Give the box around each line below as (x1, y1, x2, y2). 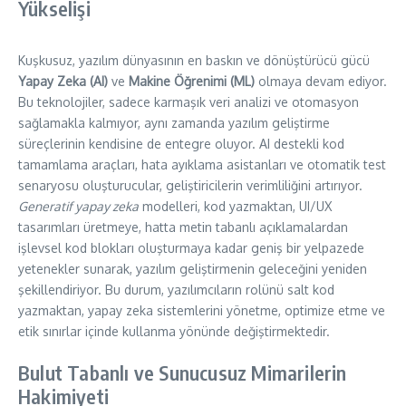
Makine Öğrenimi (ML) (129, 73, 255, 90)
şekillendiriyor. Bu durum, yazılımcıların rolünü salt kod (18, 282, 334, 298)
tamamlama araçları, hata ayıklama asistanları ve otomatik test (18, 157, 386, 173)
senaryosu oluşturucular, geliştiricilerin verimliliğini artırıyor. (18, 178, 362, 194)
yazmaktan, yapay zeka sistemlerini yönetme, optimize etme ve (18, 303, 385, 319)
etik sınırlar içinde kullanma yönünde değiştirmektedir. (18, 324, 330, 340)
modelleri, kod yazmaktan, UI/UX (139, 198, 332, 215)
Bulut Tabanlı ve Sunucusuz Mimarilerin (18, 360, 347, 386)
